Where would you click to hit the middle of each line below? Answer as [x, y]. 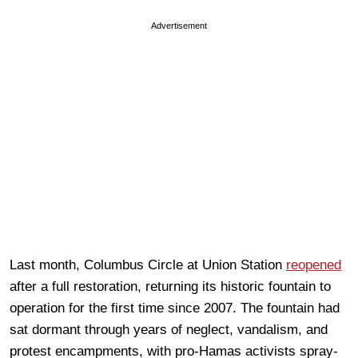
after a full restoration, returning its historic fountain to [170, 286]
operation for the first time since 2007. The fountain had [175, 308]
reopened [314, 265]
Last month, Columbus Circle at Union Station [148, 265]
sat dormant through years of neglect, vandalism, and [169, 329]
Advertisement [179, 25]
